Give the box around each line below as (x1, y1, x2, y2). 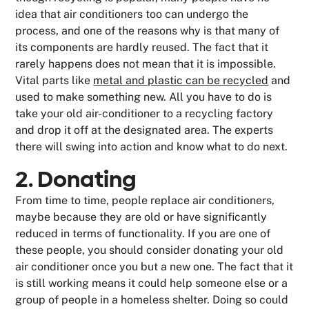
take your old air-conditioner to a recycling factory (15, 107, 274, 121)
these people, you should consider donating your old (15, 243, 284, 257)
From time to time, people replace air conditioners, (15, 194, 275, 208)
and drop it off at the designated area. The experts (15, 123, 274, 137)
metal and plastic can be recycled (93, 74, 269, 88)
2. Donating (15, 164, 137, 195)
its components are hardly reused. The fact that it (15, 41, 269, 54)
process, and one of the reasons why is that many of (15, 24, 280, 38)
